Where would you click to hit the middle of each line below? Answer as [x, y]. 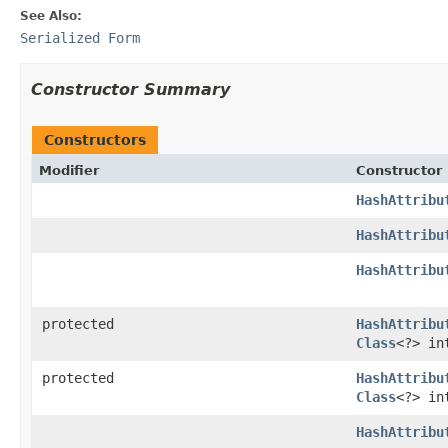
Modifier [69, 170]
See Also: [51, 15]
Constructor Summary [130, 89]
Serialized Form [80, 37]
